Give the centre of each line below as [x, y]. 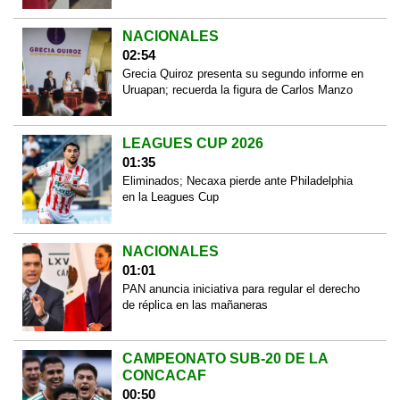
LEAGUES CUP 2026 [192, 144]
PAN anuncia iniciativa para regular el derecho [241, 288]
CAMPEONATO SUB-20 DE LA [225, 359]
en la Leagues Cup [170, 197]
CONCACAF [164, 376]
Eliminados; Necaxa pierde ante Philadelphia [237, 181]
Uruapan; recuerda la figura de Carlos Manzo [237, 89]
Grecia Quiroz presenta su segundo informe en [242, 73]
